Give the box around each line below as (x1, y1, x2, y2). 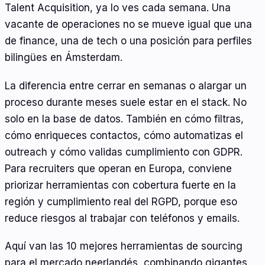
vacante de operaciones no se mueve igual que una (5, 18, 252, 31)
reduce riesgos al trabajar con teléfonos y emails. (5, 212, 240, 224)
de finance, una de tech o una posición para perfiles (5, 35, 252, 47)
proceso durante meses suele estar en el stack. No (5, 96, 247, 108)
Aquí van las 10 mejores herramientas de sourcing (5, 240, 243, 253)
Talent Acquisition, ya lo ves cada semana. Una (5, 2, 231, 14)
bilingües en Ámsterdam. (5, 51, 122, 64)
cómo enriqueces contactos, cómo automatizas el (5, 129, 243, 141)
